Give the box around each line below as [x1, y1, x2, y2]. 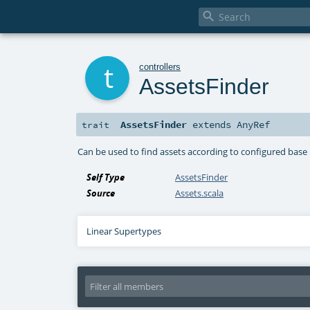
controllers [139, 61, 181, 72]
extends [187, 118, 237, 131]
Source [86, 187, 116, 200]
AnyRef [237, 118, 271, 131]
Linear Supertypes [86, 225, 162, 238]
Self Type [86, 171, 125, 184]
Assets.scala [175, 187, 224, 200]
